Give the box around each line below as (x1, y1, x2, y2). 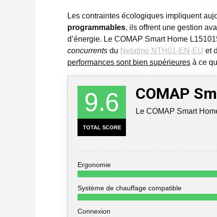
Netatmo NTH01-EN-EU (120, 46, 203, 55)
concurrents (67, 46, 108, 55)
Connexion (77, 207, 110, 215)
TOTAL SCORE (82, 124, 121, 130)
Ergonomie (77, 161, 111, 169)
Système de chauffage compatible (77, 184, 182, 192)
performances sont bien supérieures (67, 58, 190, 66)
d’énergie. (67, 35, 104, 43)
